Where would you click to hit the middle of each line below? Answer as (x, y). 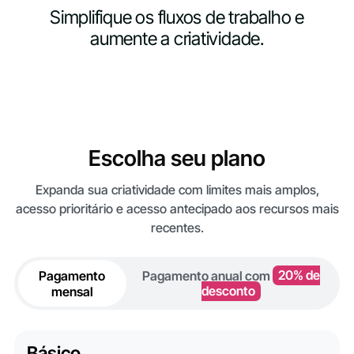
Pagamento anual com (208, 275)
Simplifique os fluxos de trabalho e (177, 17)
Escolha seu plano (177, 158)
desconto (229, 291)
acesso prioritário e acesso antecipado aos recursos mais (177, 208)
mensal (72, 291)
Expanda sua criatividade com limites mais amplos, (177, 189)
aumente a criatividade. (177, 38)
